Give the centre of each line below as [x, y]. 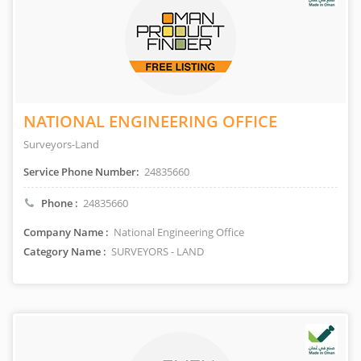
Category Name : [65, 251]
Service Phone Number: [81, 172]
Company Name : [66, 232]
